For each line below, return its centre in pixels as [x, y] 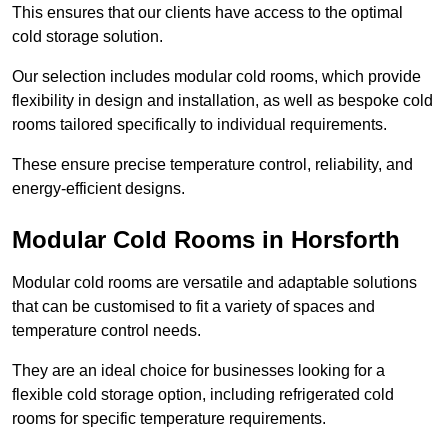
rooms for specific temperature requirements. [169, 419]
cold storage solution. [87, 37]
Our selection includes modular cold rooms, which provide [216, 77]
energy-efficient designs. [98, 189]
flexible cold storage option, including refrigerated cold [203, 395]
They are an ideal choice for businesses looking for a [198, 371]
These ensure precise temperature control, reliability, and [212, 165]
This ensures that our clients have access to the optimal [207, 13]
